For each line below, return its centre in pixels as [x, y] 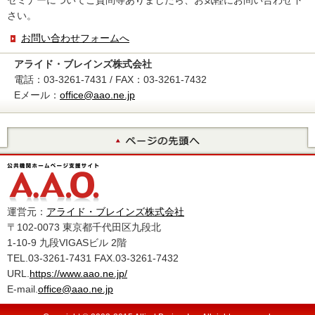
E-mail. [22, 289]
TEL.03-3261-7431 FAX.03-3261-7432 [93, 258]
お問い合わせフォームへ [75, 38]
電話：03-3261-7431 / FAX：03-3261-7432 [110, 79]
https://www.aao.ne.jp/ [78, 274]
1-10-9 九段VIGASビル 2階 [67, 243]
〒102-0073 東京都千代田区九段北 [84, 227]
